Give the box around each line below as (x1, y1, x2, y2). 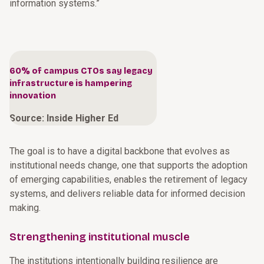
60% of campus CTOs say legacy (9, 66, 153, 76)
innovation (9, 91, 56, 101)
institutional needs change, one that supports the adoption (9, 160, 247, 171)
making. (9, 202, 41, 213)
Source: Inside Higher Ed (9, 113, 118, 124)
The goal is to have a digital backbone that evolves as (9, 146, 230, 157)
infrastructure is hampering (9, 78, 132, 88)
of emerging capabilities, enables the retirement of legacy (9, 174, 247, 185)
